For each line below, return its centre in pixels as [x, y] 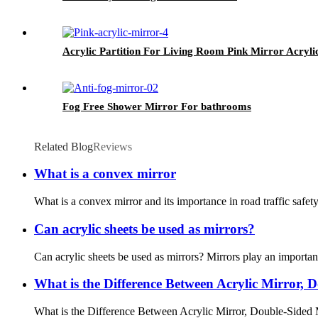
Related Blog [64, 146]
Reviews [113, 146]
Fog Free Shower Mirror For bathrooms [157, 106]
